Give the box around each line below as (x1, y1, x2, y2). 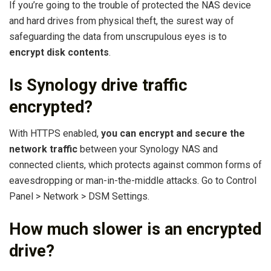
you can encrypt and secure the (101, 128, 245, 140)
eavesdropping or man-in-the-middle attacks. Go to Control (9, 175, 256, 187)
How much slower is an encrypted (9, 219, 261, 239)
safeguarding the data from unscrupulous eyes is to (9, 31, 227, 43)
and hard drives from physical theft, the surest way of (9, 15, 234, 27)
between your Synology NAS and (77, 143, 218, 155)
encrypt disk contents (9, 47, 109, 59)
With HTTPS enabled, (9, 128, 101, 140)
